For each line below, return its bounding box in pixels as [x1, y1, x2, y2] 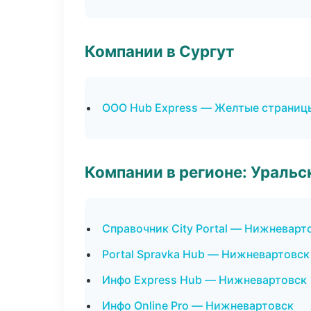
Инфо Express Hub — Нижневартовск [102, 273, 307, 287]
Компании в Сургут [85, 42, 234, 60]
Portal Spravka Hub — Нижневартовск [102, 247, 310, 261]
